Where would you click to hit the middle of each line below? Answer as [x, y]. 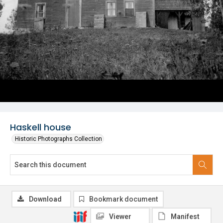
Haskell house [41, 127]
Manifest [185, 217]
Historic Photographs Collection [58, 139]
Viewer [120, 217]
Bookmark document [123, 199]
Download [45, 199]
